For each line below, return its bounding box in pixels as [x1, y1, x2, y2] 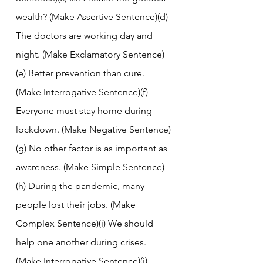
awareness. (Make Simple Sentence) [16, 161, 164, 173]
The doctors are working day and [16, 29, 155, 41]
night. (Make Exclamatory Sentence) [16, 48, 164, 60]
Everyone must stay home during [16, 104, 154, 116]
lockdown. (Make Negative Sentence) [16, 123, 171, 135]
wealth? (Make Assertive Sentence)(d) [16, 11, 170, 22]
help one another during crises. [16, 236, 149, 248]
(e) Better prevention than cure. [16, 67, 147, 79]
